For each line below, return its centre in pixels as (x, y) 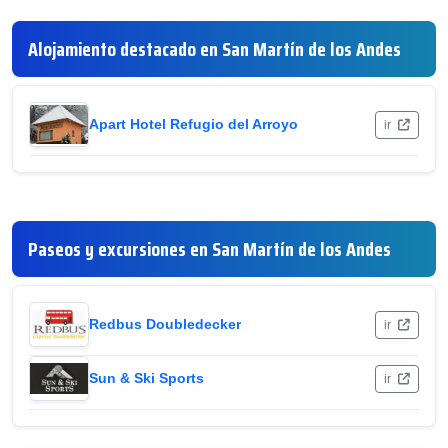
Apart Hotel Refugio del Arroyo (193, 124)
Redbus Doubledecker (165, 324)
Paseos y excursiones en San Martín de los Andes (209, 249)
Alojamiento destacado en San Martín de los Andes (214, 49)
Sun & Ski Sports (146, 378)
